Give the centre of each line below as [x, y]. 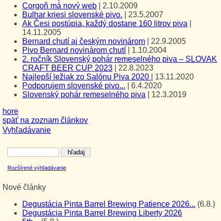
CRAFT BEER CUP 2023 [67, 68]
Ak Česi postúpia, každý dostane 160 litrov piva [105, 23]
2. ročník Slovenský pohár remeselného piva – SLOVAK [120, 59]
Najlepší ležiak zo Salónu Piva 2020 [87, 76]
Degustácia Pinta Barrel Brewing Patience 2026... [109, 204]
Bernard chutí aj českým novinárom [84, 41]
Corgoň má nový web [59, 5]
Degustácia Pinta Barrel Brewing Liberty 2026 [102, 213]
